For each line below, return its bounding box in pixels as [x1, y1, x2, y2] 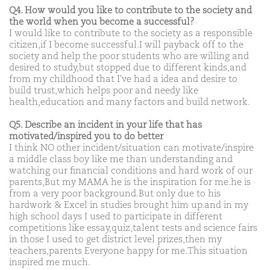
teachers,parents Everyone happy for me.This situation [9, 246, 248, 256]
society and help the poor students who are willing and [9, 52, 249, 61]
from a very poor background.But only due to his [9, 189, 221, 199]
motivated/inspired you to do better [9, 132, 163, 142]
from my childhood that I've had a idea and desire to [9, 75, 237, 84]
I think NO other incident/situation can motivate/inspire [9, 143, 254, 153]
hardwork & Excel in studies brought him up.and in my [9, 201, 248, 210]
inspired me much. [9, 258, 90, 268]
